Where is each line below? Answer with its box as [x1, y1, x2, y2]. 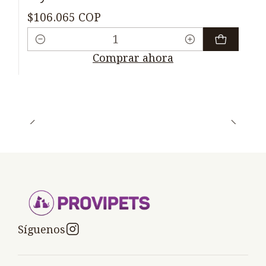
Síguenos [18, 223, 65, 236]
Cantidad [27, 42, 74, 55]
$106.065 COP [27, 10, 101, 24]
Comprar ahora [93, 52, 173, 65]
